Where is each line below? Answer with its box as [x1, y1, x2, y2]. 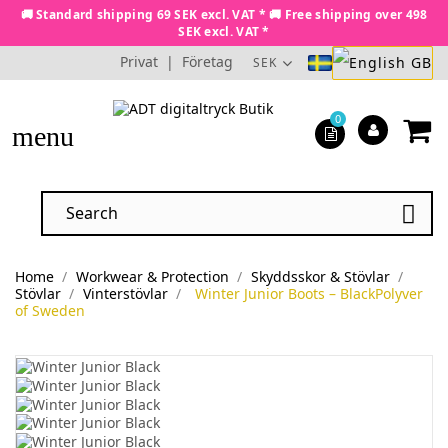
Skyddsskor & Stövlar [250, 267, 390, 287]
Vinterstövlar [82, 284, 168, 304]
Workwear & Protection [75, 267, 229, 287]
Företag [182, 52, 233, 71]
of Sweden [15, 301, 85, 321]
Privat [120, 52, 158, 71]
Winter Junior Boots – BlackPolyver [194, 284, 423, 304]
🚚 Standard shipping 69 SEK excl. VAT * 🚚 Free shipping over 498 [20, 6, 428, 23]
